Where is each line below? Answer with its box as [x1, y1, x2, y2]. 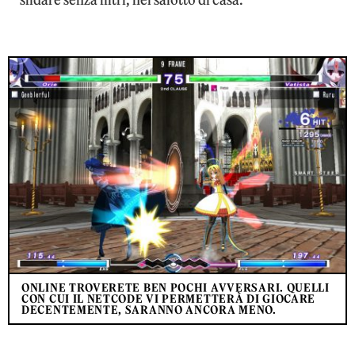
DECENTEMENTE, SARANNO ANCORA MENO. [21, 302, 277, 317]
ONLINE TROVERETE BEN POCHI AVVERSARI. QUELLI [21, 280, 330, 295]
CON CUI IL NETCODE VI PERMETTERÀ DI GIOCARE [21, 291, 316, 306]
